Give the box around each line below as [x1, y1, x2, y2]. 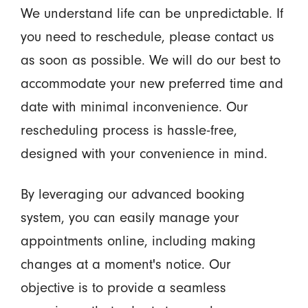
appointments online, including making [20, 232, 256, 250]
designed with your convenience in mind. [20, 145, 267, 162]
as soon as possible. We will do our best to [20, 52, 280, 69]
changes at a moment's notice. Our [20, 256, 231, 273]
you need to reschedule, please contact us [20, 28, 274, 45]
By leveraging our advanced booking [20, 186, 245, 203]
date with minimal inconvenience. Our [20, 98, 248, 115]
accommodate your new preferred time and [20, 75, 283, 92]
